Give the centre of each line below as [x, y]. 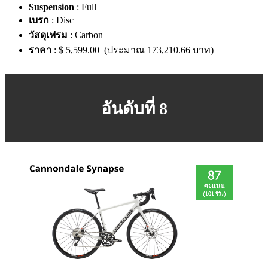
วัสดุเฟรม [48, 35]
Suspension [51, 7]
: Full [85, 7]
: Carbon [85, 35]
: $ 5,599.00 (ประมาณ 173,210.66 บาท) [133, 50]
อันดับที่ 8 [134, 109]
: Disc [61, 20]
